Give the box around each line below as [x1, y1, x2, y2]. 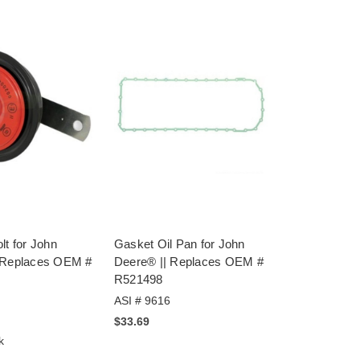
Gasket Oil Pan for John [113, 236, 245, 251]
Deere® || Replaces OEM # [113, 254, 264, 268]
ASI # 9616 [113, 293, 170, 307]
